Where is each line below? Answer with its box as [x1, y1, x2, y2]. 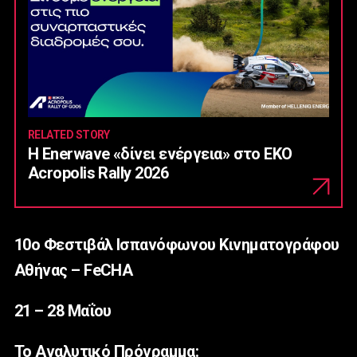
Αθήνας [14, 261, 68, 280]
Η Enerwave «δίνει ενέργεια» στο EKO [28, 144, 292, 164]
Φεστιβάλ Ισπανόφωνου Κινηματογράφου [40, 235, 339, 255]
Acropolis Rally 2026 [28, 163, 168, 183]
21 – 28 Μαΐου [14, 301, 112, 321]
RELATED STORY [28, 128, 110, 142]
